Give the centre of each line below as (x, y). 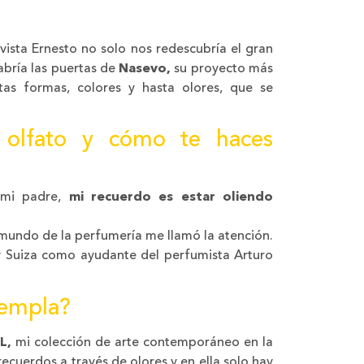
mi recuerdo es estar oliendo (171, 198)
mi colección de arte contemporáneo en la (142, 342)
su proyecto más (222, 69)
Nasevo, (145, 69)
